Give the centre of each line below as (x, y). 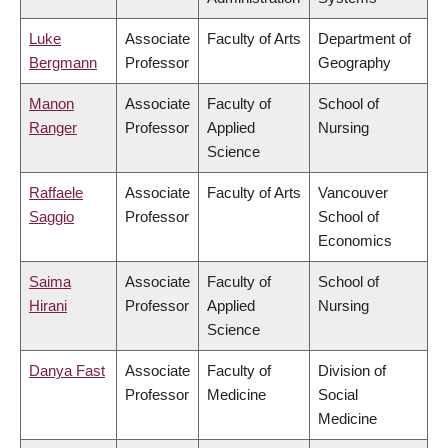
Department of (364, 39)
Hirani (48, 306)
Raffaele (56, 193)
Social (338, 395)
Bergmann (63, 63)
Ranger (53, 128)
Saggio (51, 217)
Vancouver (353, 193)
